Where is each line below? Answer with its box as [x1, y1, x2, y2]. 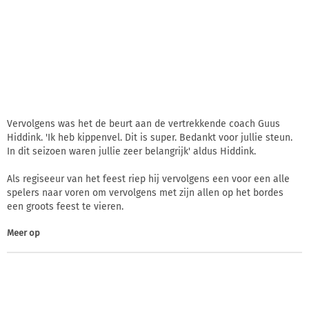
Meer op [7, 227, 40, 238]
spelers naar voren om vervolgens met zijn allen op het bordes [7, 186, 283, 199]
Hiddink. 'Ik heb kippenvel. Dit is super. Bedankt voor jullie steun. [7, 131, 292, 143]
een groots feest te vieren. [7, 200, 123, 212]
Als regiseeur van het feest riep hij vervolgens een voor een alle [7, 172, 290, 185]
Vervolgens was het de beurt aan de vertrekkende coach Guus [7, 117, 280, 130]
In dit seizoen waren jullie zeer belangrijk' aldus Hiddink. [7, 145, 256, 157]
